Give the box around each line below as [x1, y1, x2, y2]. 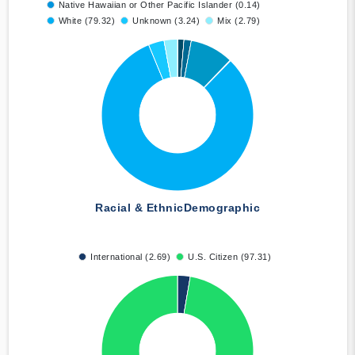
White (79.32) [58, 16, 115, 26]
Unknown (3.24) [132, 16, 200, 26]
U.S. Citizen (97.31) [188, 252, 271, 262]
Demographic [183, 201, 260, 215]
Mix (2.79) [217, 16, 260, 26]
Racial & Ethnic [95, 201, 184, 215]
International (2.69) [90, 252, 170, 262]
